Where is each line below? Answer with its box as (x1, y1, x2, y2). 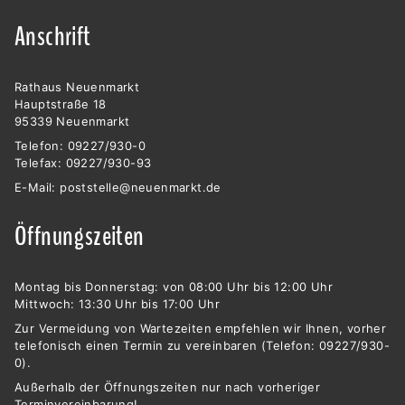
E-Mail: (14, 179, 61, 194)
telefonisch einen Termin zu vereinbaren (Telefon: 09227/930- (14, 338, 390, 353)
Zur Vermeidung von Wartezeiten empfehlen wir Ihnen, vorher (14, 321, 387, 336)
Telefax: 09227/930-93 (14, 155, 152, 170)
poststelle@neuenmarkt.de (60, 179, 221, 194)
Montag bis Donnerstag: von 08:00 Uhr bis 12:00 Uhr (14, 279, 333, 295)
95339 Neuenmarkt (14, 113, 130, 128)
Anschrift (14, 19, 91, 55)
